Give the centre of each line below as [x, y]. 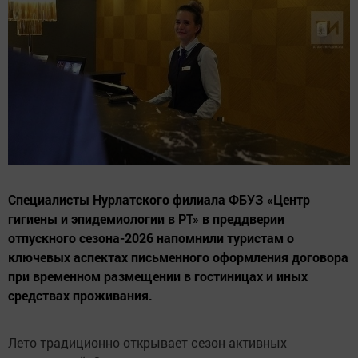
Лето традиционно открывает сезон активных [147, 342]
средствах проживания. [80, 295]
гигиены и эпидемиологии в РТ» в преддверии [146, 218]
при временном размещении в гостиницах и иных [158, 276]
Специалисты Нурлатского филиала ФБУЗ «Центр [159, 199]
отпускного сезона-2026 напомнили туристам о [151, 237]
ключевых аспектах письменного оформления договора [178, 257]
